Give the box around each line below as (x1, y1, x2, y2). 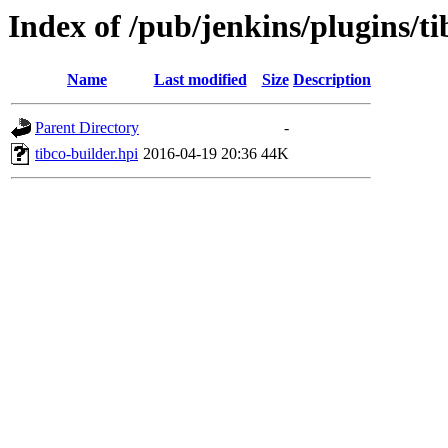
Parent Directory (35, 119, 139, 137)
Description (293, 71, 371, 89)
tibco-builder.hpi (35, 145, 138, 163)
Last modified (153, 71, 247, 89)
